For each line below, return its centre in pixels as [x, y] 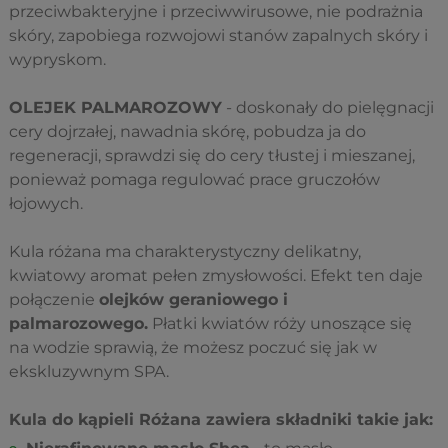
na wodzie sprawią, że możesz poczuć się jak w [193, 347]
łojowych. [46, 203]
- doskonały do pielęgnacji [328, 107]
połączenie [54, 299]
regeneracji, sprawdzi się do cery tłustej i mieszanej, [212, 155]
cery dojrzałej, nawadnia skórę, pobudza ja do [187, 131]
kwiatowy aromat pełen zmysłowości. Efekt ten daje [216, 275]
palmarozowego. [78, 323]
